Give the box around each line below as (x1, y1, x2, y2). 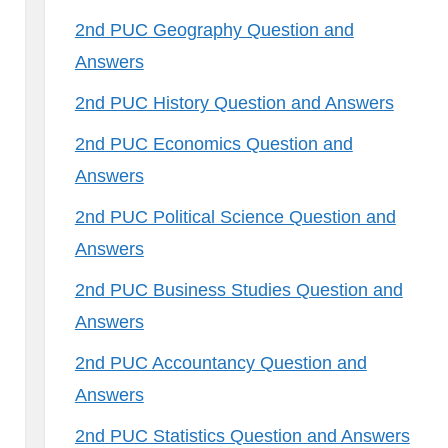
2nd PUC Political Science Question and (74, 207, 396, 227)
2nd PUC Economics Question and (74, 134, 353, 154)
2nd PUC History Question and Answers (74, 93, 394, 113)
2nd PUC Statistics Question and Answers (74, 426, 410, 446)
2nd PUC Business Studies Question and (74, 280, 403, 300)
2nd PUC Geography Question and (74, 20, 354, 40)
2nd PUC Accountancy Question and (74, 353, 367, 373)
